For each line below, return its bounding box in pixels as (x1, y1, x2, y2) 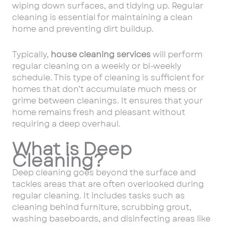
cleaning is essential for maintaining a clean (12, 12, 193, 24)
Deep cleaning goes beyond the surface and (12, 167, 196, 179)
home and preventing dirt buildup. (12, 23, 154, 35)
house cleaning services (51, 49, 151, 61)
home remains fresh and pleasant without (12, 106, 185, 119)
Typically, (12, 49, 51, 61)
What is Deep (12, 137, 132, 162)
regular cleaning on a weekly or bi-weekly (12, 60, 181, 72)
